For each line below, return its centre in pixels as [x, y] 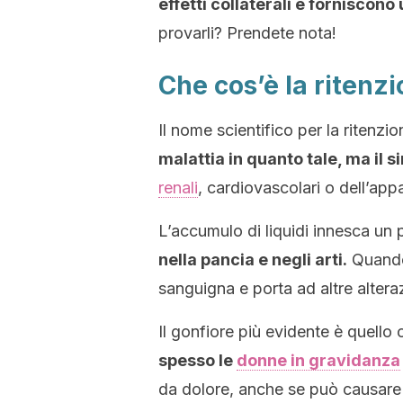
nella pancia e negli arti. [253, 260]
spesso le [197, 360]
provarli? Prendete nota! [247, 33]
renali [178, 188]
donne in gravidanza [318, 360]
